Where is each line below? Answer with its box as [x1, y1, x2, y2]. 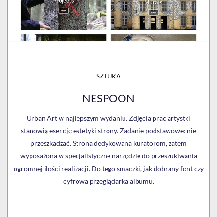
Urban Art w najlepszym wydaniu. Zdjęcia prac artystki [27, 114, 190, 123]
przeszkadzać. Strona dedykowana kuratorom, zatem [31, 139, 186, 148]
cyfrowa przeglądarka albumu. [63, 177, 154, 186]
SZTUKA [96, 72, 121, 80]
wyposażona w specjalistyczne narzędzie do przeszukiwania [20, 152, 197, 160]
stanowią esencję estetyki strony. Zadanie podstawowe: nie [21, 126, 196, 135]
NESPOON [82, 92, 135, 105]
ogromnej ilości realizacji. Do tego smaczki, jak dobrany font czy [13, 164, 204, 173]
